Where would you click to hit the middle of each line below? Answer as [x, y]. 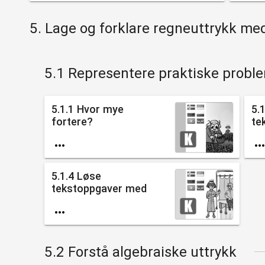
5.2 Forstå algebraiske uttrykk [140, 252]
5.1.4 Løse [76, 176]
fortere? [72, 121]
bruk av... [72, 201]
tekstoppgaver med [99, 188]
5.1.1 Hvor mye [87, 109]
